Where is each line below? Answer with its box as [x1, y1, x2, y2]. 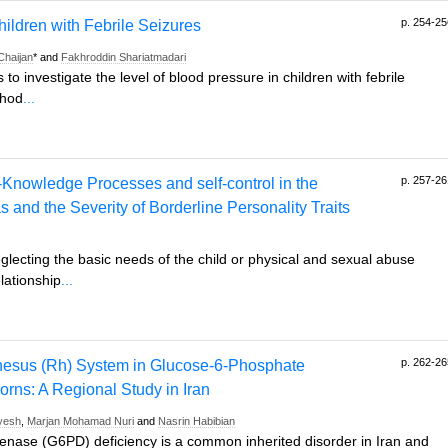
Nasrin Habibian [158, 415, 235, 427]
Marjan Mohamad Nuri [27, 415, 134, 427]
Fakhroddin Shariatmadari [61, 51, 186, 63]
